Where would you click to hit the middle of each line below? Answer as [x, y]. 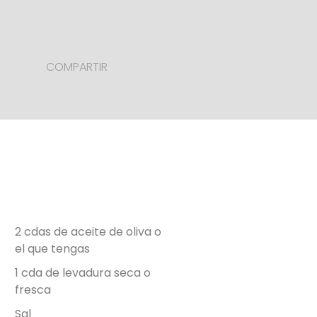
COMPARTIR [77, 67]
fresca [33, 289]
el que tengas [53, 248]
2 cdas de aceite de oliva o [88, 231]
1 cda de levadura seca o [83, 272]
